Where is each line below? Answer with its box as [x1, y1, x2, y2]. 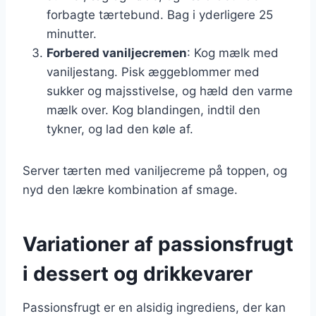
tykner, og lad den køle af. [47, 121, 193, 136]
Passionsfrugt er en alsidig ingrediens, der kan [23, 300, 286, 315]
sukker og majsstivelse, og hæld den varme [47, 83, 293, 98]
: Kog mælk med [187, 45, 279, 60]
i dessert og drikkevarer [23, 261, 253, 286]
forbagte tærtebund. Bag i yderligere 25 [47, 7, 273, 22]
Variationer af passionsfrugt [23, 231, 293, 256]
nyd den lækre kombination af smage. [23, 182, 238, 197]
